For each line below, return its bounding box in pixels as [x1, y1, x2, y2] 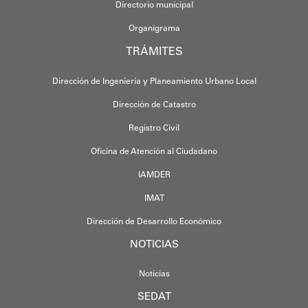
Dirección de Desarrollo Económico [87, 217, 221, 226]
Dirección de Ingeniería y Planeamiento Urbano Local [52, 77, 256, 86]
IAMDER [137, 170, 170, 179]
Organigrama [128, 24, 180, 33]
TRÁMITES [125, 46, 183, 58]
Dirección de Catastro [112, 100, 196, 109]
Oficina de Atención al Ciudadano [91, 147, 217, 156]
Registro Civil [129, 124, 179, 133]
